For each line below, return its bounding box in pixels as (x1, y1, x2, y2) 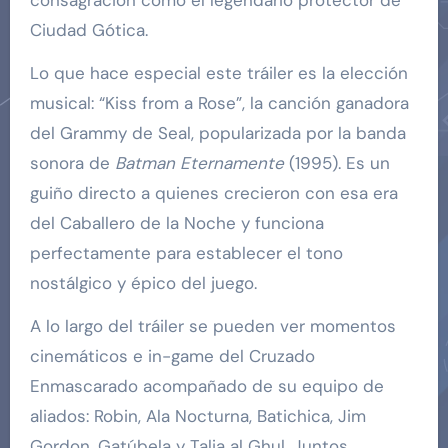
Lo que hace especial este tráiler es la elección (29, 61, 408, 84)
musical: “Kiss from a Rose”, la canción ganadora (29, 91, 409, 114)
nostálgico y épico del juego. (29, 271, 257, 294)
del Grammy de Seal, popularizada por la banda (29, 121, 406, 144)
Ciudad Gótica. (29, 18, 148, 41)
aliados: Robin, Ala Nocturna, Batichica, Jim (29, 404, 366, 427)
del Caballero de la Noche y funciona (29, 211, 324, 234)
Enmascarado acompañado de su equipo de (29, 374, 384, 397)
